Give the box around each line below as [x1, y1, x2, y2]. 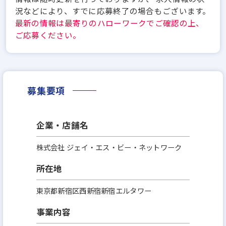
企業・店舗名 [36, 119, 89, 131]
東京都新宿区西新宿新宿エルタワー [36, 185, 152, 196]
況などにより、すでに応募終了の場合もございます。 [15, 5, 211, 17]
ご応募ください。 [15, 29, 81, 41]
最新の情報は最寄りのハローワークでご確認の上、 [15, 17, 204, 29]
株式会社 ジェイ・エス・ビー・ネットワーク [36, 141, 182, 152]
